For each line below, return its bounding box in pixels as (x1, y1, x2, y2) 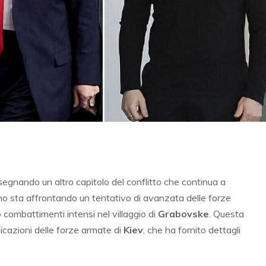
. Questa (209, 208, 244, 220)
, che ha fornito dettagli (143, 224, 240, 236)
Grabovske (158, 208, 209, 220)
